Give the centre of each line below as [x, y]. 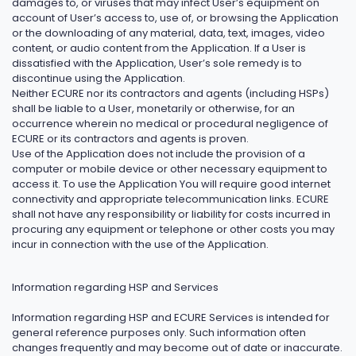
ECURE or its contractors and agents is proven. [130, 139]
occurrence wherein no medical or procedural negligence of [170, 124]
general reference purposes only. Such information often [159, 333]
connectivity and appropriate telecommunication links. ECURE [170, 199]
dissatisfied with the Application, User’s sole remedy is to [157, 63]
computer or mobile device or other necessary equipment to [170, 169]
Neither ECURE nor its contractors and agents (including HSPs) [170, 93]
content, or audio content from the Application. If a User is [159, 48]
